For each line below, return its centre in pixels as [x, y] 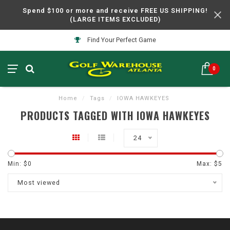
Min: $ [18, 164]
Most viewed [39, 183]
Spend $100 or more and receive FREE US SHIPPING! [115, 11]
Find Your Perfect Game [121, 40]
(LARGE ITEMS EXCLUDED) [115, 19]
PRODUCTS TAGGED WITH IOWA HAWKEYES [115, 116]
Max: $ [207, 164]
